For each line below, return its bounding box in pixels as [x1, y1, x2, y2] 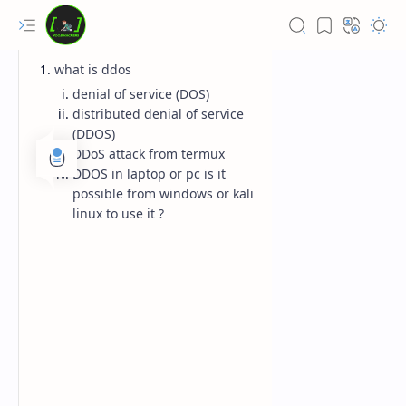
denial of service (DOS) [72, 85, 209, 102]
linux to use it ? [72, 205, 164, 222]
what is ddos [54, 61, 131, 78]
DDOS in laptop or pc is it [72, 165, 226, 182]
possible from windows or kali [72, 185, 254, 202]
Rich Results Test [45, 353, 148, 372]
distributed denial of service [72, 105, 244, 122]
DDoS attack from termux [72, 145, 225, 162]
